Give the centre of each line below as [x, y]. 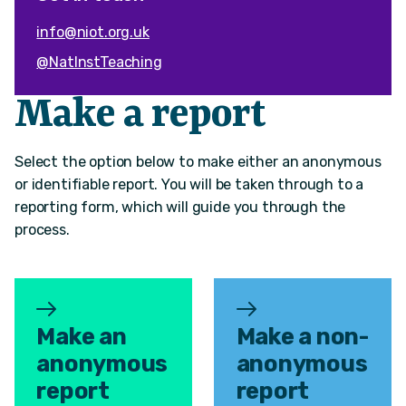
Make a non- [302, 337]
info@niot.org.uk [93, 32]
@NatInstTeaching [99, 62]
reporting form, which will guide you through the [180, 208]
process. [42, 230]
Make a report [140, 116]
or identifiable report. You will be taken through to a [189, 185]
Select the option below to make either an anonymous [198, 162]
